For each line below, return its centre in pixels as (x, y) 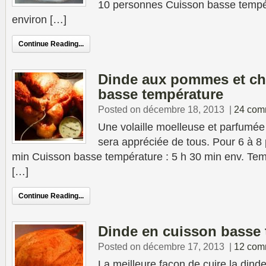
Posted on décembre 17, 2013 (161, 246)
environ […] (39, 20)
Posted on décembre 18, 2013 (161, 109)
